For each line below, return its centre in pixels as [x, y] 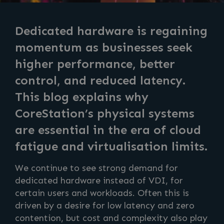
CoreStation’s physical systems [105, 113]
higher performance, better [95, 64]
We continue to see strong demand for [96, 168]
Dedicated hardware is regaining [111, 31]
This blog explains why [82, 97]
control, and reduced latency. [100, 80]
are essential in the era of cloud [108, 130]
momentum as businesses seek [104, 47]
